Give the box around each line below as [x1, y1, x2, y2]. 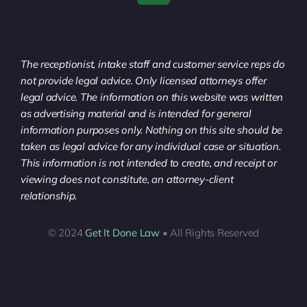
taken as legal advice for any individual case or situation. [21, 140, 281, 153]
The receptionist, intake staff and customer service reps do [21, 58, 285, 71]
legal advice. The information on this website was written [21, 90, 284, 103]
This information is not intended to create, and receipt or [21, 156, 277, 169]
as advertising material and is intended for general [21, 107, 251, 120]
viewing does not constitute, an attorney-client [21, 173, 234, 186]
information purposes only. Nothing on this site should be [21, 123, 283, 136]
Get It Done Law [85, 226, 160, 239]
